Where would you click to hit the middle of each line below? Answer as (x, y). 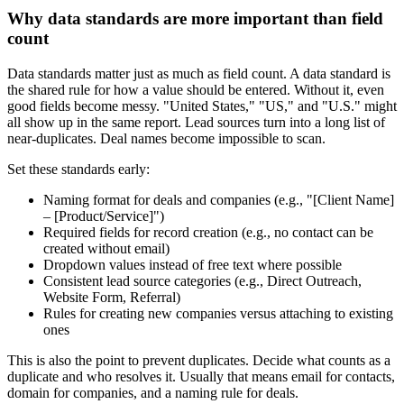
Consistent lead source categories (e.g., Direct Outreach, (202, 281)
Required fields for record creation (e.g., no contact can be (208, 232)
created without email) (106, 248)
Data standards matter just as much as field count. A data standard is (199, 73)
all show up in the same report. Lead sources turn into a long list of (196, 122)
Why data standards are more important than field (195, 19)
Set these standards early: (78, 169)
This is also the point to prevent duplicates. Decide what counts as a (199, 360)
